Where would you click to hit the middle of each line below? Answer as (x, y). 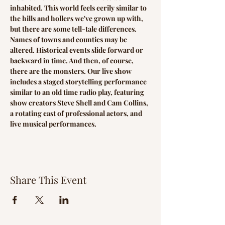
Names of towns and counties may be (69, 39)
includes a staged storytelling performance (79, 82)
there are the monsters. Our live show (72, 71)
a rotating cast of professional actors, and (77, 113)
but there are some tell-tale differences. (74, 29)
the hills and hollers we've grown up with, (77, 18)
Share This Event (48, 180)
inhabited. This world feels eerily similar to (79, 8)
